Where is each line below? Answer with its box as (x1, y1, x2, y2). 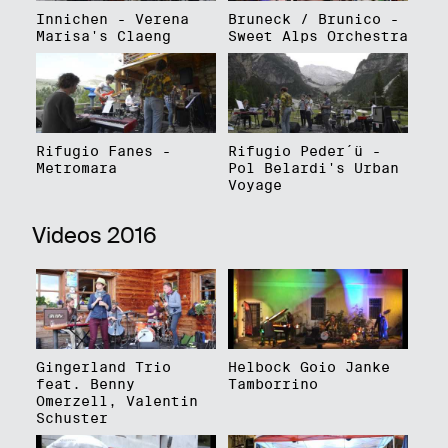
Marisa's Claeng (35, 27, 171, 44)
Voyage (227, 176, 282, 193)
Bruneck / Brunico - (227, 10, 399, 27)
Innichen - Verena (35, 10, 189, 27)
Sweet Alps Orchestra (227, 27, 408, 44)
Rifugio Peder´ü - (227, 142, 381, 159)
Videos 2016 (32, 221, 157, 250)
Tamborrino (227, 376, 318, 393)
